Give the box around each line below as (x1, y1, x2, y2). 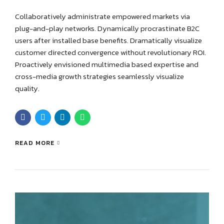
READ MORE (15, 138, 54, 147)
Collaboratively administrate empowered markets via (15, 10, 190, 22)
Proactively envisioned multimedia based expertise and (15, 58, 198, 70)
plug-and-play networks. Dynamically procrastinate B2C (15, 22, 199, 34)
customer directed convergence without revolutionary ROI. (15, 46, 206, 58)
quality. (15, 82, 39, 94)
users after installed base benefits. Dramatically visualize (15, 34, 202, 46)
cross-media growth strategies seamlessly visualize (15, 70, 184, 82)
